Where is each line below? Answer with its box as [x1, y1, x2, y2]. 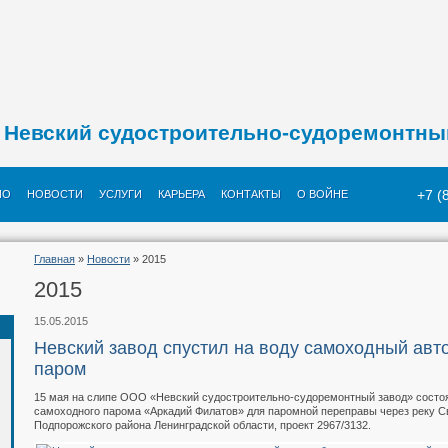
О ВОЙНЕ [297, 188, 348, 200]
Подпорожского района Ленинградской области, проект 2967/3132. [34, 419, 371, 431]
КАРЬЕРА [158, 188, 205, 200]
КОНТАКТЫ [221, 188, 281, 200]
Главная [34, 253, 75, 265]
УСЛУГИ [99, 188, 142, 200]
